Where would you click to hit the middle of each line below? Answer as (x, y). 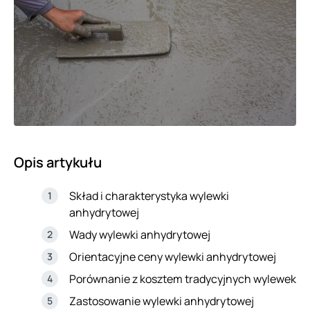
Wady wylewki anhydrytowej (140, 235)
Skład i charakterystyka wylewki (149, 196)
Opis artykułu (58, 162)
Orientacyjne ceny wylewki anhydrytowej (173, 257)
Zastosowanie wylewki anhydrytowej (162, 301)
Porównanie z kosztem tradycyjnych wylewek (183, 279)
